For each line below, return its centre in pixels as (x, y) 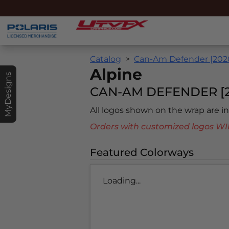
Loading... (122, 181)
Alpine (116, 75)
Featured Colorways (142, 153)
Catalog (106, 59)
